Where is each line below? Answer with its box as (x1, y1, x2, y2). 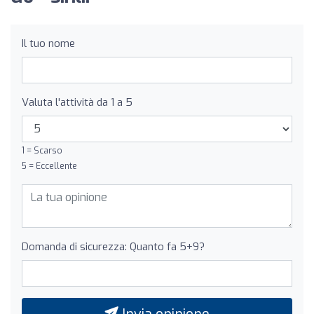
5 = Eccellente (22, 160, 77, 172)
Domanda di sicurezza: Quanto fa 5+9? (22, 239, 205, 254)
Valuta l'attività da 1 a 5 (22, 95, 132, 109)
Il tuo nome (22, 36, 75, 50)
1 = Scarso (22, 144, 62, 156)
